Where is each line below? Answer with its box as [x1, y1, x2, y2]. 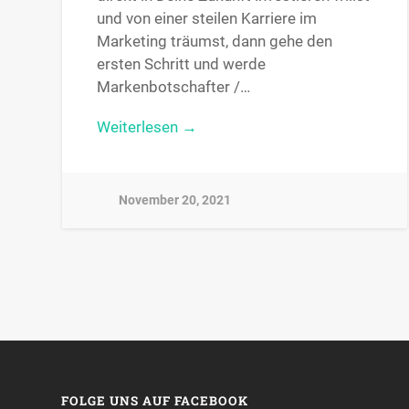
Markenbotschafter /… [97, 77, 251, 96]
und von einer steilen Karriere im [97, 8, 318, 27]
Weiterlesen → [97, 117, 198, 136]
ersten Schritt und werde [97, 54, 267, 73]
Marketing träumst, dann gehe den [97, 31, 333, 50]
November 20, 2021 [119, 193, 232, 209]
